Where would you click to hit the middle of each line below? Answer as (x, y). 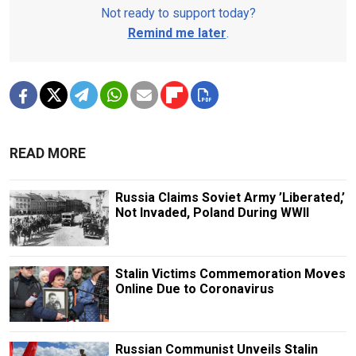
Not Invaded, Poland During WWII (212, 213)
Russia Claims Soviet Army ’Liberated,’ (230, 198)
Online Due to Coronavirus (194, 288)
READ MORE (48, 154)
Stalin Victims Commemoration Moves (230, 273)
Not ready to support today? (178, 14)
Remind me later (177, 33)
